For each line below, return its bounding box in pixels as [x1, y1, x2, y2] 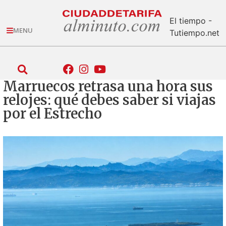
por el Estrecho [3, 104, 102, 122]
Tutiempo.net [169, 27, 219, 38]
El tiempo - [169, 15, 212, 26]
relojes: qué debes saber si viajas [3, 91, 216, 108]
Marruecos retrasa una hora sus [3, 77, 213, 95]
